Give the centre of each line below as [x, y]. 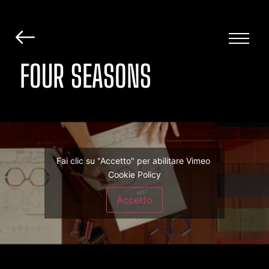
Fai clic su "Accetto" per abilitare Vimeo [134, 161]
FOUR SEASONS [86, 76]
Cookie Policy [134, 175]
